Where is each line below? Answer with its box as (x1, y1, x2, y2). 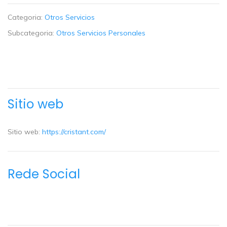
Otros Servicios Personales (56, 28, 145, 38)
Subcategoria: (8, 28, 56, 38)
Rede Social (8, 165, 80, 183)
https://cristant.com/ (42, 127, 106, 137)
